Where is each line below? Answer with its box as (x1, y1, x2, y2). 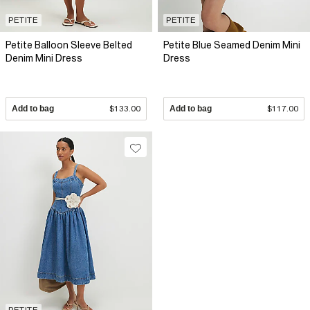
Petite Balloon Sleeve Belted (6, 39, 132, 51)
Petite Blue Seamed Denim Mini (163, 39, 300, 51)
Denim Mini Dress (6, 53, 82, 64)
